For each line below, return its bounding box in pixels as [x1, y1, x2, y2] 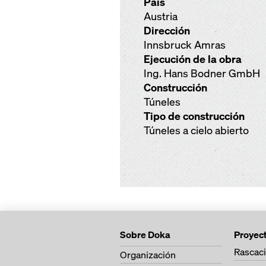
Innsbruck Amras [144, 38, 226, 52]
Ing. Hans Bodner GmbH [144, 66, 260, 80]
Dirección [144, 24, 190, 37]
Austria [144, 9, 178, 23]
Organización [120, 248, 176, 261]
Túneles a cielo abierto [144, 123, 249, 137]
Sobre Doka [120, 228, 170, 241]
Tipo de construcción [144, 109, 245, 123]
